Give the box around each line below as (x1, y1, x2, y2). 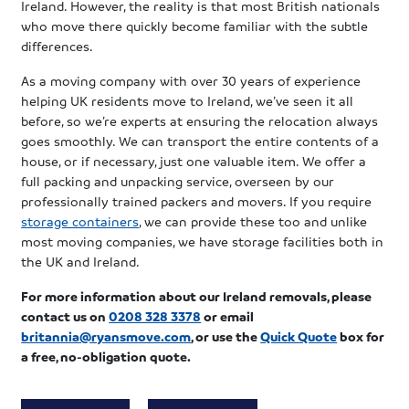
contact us (21, 307, 90, 324)
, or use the (191, 327, 261, 344)
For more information (21, 287, 160, 304)
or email (201, 307, 255, 324)
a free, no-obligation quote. (21, 347, 192, 364)
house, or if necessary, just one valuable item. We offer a (21, 152, 367, 169)
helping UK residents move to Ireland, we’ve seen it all (21, 91, 354, 109)
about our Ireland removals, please (159, 287, 372, 304)
